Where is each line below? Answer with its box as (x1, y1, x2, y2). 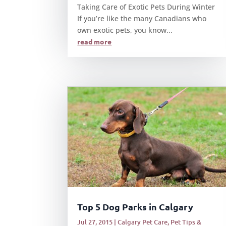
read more (77, 37, 112, 46)
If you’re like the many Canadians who (77, 14, 207, 23)
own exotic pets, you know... (77, 25, 173, 35)
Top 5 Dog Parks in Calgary (77, 201, 194, 213)
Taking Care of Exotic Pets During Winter (77, 2, 215, 12)
